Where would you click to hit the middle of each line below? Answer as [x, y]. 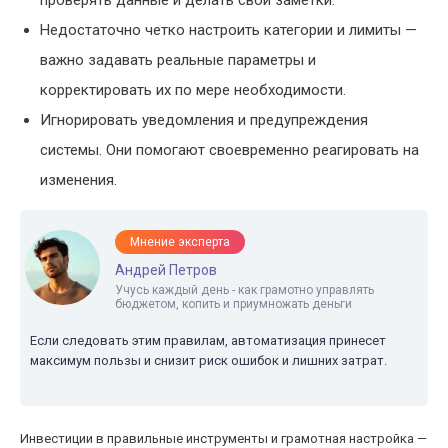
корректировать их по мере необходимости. [193, 90]
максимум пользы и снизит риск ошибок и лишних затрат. [208, 360]
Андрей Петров [166, 270]
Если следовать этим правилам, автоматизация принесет [208, 340]
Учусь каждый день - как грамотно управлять [244, 290]
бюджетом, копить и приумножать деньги [233, 304]
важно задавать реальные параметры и [178, 60]
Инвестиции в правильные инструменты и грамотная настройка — [223, 438]
